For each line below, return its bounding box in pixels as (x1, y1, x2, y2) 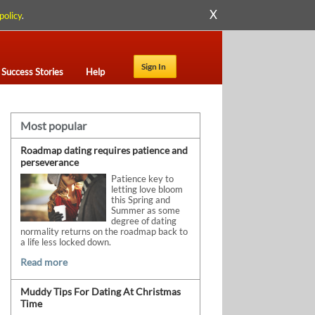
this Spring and (110, 195, 170, 205)
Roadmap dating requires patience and (20, 144, 188, 156)
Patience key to (110, 174, 174, 184)
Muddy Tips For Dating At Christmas (20, 285, 181, 297)
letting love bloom (110, 184, 183, 195)
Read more (20, 256, 68, 268)
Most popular (20, 119, 87, 132)
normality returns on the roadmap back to (20, 226, 188, 237)
